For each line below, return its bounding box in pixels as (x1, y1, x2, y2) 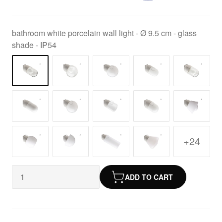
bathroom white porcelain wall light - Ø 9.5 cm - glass (12, 27, 197, 39)
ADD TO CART (125, 171, 173, 182)
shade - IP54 (12, 39, 56, 51)
